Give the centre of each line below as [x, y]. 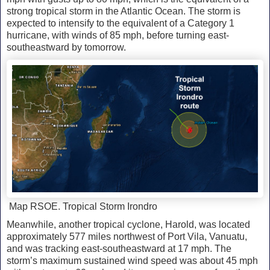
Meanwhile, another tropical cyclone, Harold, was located [128, 225]
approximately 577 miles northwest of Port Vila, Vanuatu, [127, 237]
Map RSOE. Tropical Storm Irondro [82, 207]
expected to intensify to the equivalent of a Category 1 [121, 24]
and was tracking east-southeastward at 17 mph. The [119, 249]
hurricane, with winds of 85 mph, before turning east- [118, 36]
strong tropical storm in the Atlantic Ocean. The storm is [124, 11]
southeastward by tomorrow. [66, 48]
